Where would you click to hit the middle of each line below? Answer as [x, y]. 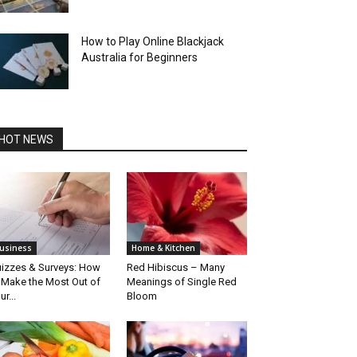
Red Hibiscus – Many [175, 268]
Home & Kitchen [163, 248]
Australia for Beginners [139, 57]
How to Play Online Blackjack [153, 41]
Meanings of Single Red [181, 282]
